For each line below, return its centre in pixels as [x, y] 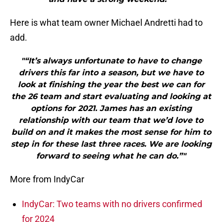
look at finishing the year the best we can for [111, 85]
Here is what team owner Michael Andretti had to [106, 23]
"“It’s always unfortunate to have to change [111, 61]
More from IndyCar [47, 179]
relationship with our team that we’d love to [111, 120]
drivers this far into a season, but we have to [111, 73]
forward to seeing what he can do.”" [111, 156]
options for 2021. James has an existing [111, 109]
